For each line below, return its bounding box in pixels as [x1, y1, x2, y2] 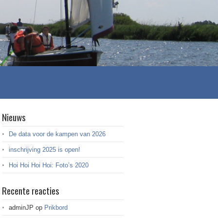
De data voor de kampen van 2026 [9, 130, 106, 138]
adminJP [9, 203, 34, 211]
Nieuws [2, 109, 26, 124]
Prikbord [44, 203, 68, 211]
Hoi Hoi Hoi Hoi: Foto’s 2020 [9, 161, 89, 169]
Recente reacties [2, 183, 59, 197]
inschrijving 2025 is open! [9, 145, 80, 153]
